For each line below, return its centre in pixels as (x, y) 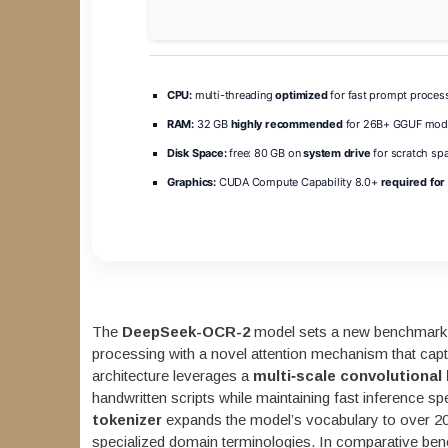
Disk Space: (196, 152)
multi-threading (234, 94)
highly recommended (286, 123)
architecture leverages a (172, 375)
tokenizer (126, 419)
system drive (337, 152)
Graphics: (191, 181)
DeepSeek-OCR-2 (185, 331)
